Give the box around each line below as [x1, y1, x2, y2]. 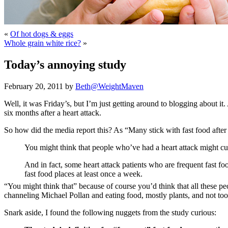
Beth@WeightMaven [75, 81, 144, 91]
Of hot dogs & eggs [10, 29, 73, 38]
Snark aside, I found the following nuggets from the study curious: [4, 208, 216, 217]
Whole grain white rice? [4, 38, 81, 47]
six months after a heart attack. [4, 108, 101, 117]
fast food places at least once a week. [24, 169, 142, 178]
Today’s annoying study [4, 58, 126, 71]
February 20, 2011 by [4, 81, 75, 91]
